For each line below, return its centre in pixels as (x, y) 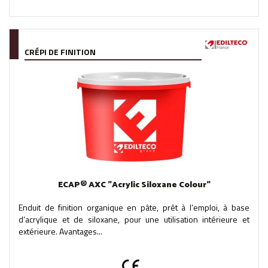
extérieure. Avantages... (60, 231)
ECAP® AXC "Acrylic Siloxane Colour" (134, 185)
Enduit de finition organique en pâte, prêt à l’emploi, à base (134, 207)
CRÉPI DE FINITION (60, 51)
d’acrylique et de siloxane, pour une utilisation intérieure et (134, 219)
